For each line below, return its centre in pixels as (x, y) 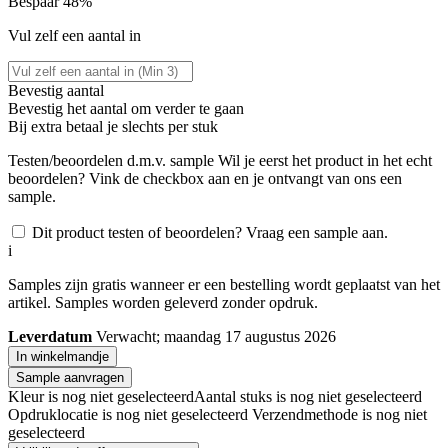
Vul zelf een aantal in (74, 35)
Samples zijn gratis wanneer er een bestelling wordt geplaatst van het (224, 284)
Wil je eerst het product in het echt (323, 160)
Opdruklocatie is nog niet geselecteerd (128, 414)
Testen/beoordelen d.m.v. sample (111, 160)
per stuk (193, 126)
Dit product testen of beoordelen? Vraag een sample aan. (210, 232)
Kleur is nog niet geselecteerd (101, 396)
